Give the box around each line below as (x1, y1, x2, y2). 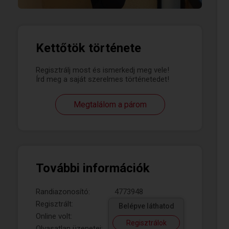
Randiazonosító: (36, 187, 90, 196)
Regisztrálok (126, 219, 167, 227)
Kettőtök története (36, 41, 141, 55)
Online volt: (36, 212, 72, 221)
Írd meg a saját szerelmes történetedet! (36, 75, 169, 84)
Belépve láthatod (118, 202, 174, 210)
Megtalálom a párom (73, 100, 147, 109)
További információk (36, 161, 150, 175)
